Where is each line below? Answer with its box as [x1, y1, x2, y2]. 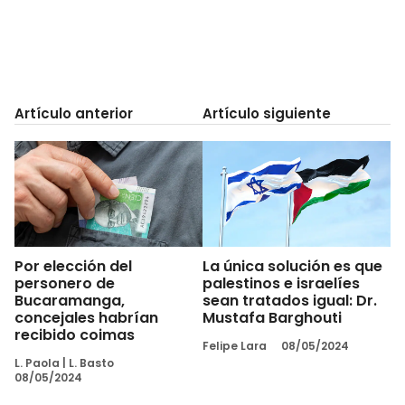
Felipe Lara [202, 337, 267, 353]
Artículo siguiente [202, 103, 331, 123]
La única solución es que [202, 255, 382, 277]
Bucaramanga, [14, 289, 125, 311]
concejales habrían [14, 306, 158, 328]
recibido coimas [14, 324, 135, 345]
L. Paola [14, 354, 60, 371]
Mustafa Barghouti [202, 306, 342, 328]
